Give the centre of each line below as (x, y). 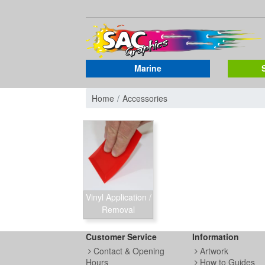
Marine (148, 68)
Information (216, 237)
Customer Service (121, 237)
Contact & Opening (128, 251)
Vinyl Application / (118, 197)
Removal (118, 210)
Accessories (145, 98)
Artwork (213, 251)
